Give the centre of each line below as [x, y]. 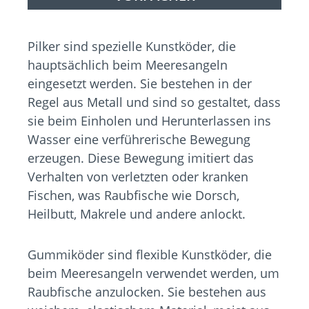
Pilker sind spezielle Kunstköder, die [132, 47]
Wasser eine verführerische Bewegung [139, 140]
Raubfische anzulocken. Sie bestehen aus [147, 292]
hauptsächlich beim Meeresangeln [128, 65]
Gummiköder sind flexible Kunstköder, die [150, 255]
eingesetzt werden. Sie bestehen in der [140, 84]
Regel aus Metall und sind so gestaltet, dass [154, 102]
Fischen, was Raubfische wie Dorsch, [133, 196]
